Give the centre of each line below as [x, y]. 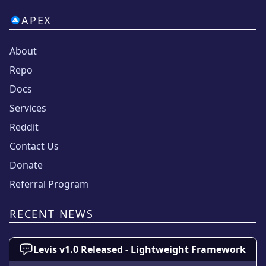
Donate [26, 165]
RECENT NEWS [52, 214]
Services [28, 108]
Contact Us [34, 146]
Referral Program [49, 184]
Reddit [24, 127]
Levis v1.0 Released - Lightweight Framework [140, 249]
